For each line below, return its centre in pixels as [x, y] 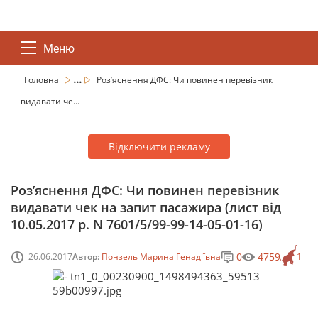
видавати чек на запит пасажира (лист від [146, 207]
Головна [43, 80]
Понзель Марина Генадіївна [161, 256]
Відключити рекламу [159, 147]
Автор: [87, 256]
